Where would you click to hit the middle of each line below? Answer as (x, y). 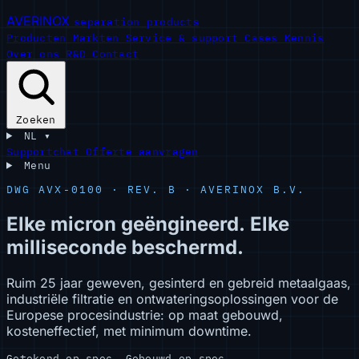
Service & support (185, 38)
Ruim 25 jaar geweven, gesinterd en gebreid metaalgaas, (179, 282)
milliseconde (67, 247)
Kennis (304, 38)
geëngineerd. (183, 224)
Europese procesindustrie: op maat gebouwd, (145, 315)
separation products (137, 22)
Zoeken (36, 119)
